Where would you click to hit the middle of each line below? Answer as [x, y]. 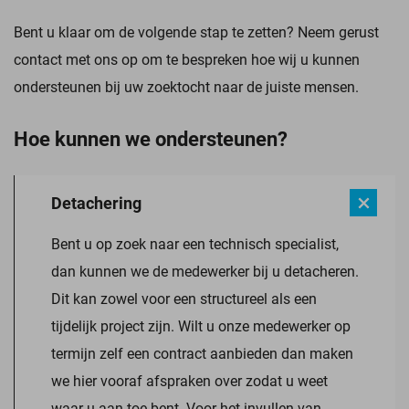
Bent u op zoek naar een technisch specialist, [195, 243]
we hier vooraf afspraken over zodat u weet [189, 380]
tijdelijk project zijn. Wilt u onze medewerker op [201, 325]
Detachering [96, 203]
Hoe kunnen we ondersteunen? [151, 138]
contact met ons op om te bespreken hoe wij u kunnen [187, 59]
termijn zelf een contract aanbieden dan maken [202, 353]
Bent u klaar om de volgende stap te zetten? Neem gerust [196, 31]
